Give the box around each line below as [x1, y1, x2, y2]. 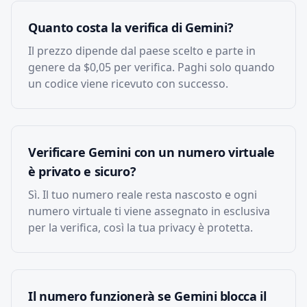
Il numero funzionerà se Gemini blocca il [28, 288, 267, 304]
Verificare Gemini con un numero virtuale [28, 144, 275, 160]
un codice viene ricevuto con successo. [28, 76, 228, 91]
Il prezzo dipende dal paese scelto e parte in [28, 43, 256, 58]
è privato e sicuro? [28, 163, 136, 180]
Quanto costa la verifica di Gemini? [28, 19, 234, 36]
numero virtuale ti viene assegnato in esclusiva [28, 204, 270, 219]
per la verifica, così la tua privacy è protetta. [28, 220, 253, 235]
